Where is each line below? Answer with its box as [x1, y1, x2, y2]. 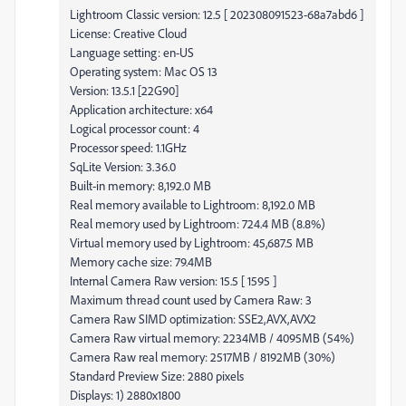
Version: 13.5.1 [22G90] [70, 82, 179, 98]
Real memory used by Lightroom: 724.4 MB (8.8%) [70, 215, 325, 231]
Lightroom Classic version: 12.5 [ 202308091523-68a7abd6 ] [70, 5, 363, 22]
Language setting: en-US [70, 43, 194, 60]
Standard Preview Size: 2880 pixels [70, 367, 244, 383]
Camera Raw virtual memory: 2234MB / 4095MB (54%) [70, 329, 354, 345]
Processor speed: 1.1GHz [70, 139, 187, 155]
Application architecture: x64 [70, 101, 213, 117]
